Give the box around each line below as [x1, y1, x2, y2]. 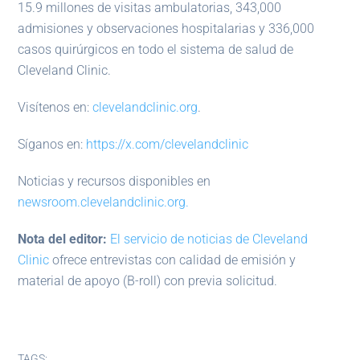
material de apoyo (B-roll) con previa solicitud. [18, 273, 278, 289]
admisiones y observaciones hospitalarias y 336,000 [18, 21, 315, 37]
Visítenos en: [18, 100, 93, 116]
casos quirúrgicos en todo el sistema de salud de [18, 42, 294, 58]
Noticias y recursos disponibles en [18, 174, 211, 190]
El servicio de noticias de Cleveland [110, 231, 309, 247]
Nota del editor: [18, 231, 108, 247]
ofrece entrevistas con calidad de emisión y [49, 252, 297, 268]
